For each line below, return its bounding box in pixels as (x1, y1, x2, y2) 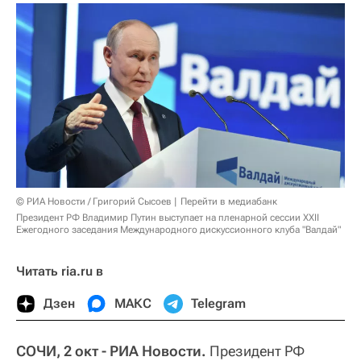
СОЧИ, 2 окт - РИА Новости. (16, 342, 206, 359)
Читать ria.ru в (16, 263, 103, 279)
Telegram (191, 295, 246, 311)
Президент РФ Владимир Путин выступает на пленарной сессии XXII (16, 211, 319, 223)
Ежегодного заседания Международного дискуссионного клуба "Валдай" (16, 223, 341, 235)
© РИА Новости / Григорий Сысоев (16, 195, 172, 207)
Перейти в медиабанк (180, 195, 277, 207)
